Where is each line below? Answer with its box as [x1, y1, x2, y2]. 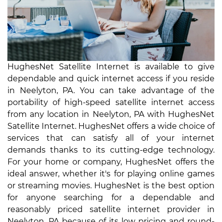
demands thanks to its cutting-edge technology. [7, 145, 215, 155]
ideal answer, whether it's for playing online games [7, 168, 215, 178]
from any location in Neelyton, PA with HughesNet [7, 109, 215, 119]
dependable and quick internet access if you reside [7, 73, 215, 83]
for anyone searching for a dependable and [7, 192, 215, 202]
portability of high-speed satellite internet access [7, 97, 215, 107]
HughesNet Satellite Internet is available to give [7, 61, 215, 71]
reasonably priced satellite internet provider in [7, 204, 215, 214]
